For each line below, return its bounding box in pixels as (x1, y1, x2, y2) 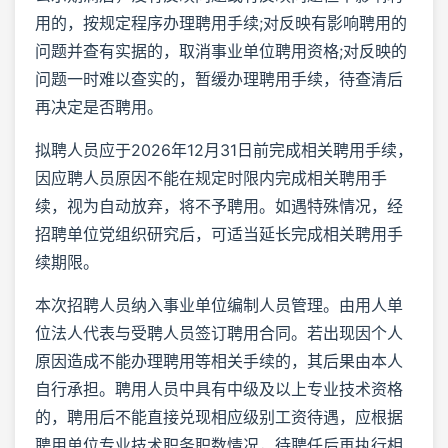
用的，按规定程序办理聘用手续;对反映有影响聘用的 (35, 12, 407, 33)
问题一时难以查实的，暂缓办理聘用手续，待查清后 (35, 68, 403, 89)
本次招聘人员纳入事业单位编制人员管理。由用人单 (35, 294, 403, 315)
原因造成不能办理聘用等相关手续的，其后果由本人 (35, 350, 403, 371)
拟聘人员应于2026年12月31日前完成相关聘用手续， (35, 139, 413, 160)
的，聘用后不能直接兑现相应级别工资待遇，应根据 (35, 406, 403, 427)
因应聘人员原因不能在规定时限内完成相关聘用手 (35, 167, 387, 188)
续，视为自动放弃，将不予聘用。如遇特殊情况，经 (35, 195, 403, 216)
